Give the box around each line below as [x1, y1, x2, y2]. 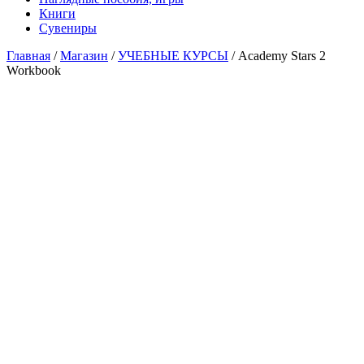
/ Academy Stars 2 [228, 48, 326, 63]
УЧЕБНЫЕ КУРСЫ [118, 48, 228, 63]
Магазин [60, 48, 108, 63]
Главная [6, 48, 50, 63]
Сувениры [39, 20, 97, 35]
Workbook [6, 63, 61, 77]
